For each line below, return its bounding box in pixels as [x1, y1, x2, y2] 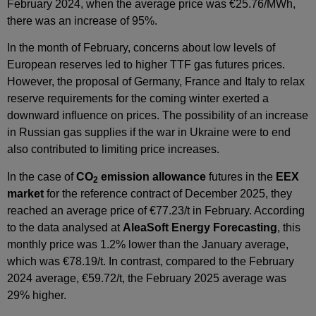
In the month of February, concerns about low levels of [7, 42, 275, 54]
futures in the [206, 170, 276, 183]
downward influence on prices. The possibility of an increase [7, 109, 308, 122]
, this [277, 221, 300, 233]
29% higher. [7, 288, 66, 301]
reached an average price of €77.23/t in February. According [7, 204, 305, 217]
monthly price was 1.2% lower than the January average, [7, 238, 288, 250]
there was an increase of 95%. [7, 14, 157, 27]
